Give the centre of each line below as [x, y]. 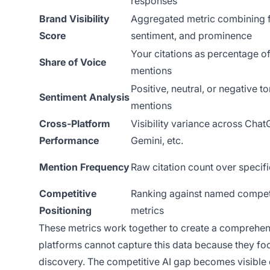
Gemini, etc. [157, 140]
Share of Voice [73, 62]
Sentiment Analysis [84, 97]
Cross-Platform [75, 123]
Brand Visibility [74, 18]
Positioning [65, 210]
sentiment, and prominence [191, 35]
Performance [69, 140]
